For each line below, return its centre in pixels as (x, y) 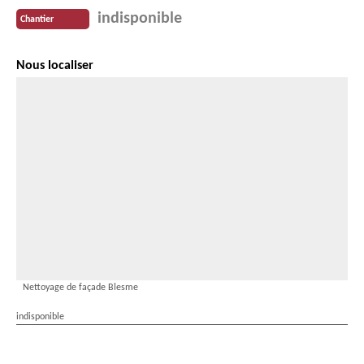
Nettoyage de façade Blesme (80, 288)
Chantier (37, 19)
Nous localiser (55, 66)
